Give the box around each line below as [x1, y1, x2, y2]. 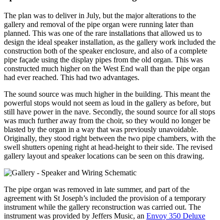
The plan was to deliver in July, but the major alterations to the [4, 11, 196, 20]
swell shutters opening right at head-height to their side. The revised [4, 142, 213, 151]
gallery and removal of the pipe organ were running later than [4, 20, 193, 28]
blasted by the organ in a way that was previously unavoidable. [4, 125, 198, 134]
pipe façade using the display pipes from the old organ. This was [4, 55, 203, 64]
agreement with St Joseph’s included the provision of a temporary [4, 193, 206, 202]
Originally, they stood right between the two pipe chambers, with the [4, 134, 216, 142]
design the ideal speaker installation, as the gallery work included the [4, 37, 216, 46]
